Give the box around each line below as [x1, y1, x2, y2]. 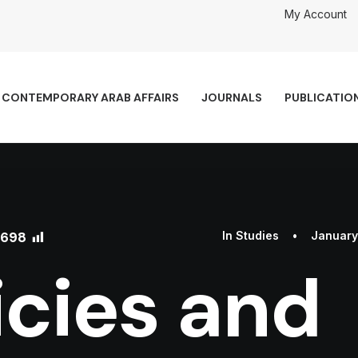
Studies [236, 229, 279, 242]
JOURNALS [201, 90, 262, 105]
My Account [284, 7, 347, 21]
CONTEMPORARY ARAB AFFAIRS [2, 90, 179, 105]
